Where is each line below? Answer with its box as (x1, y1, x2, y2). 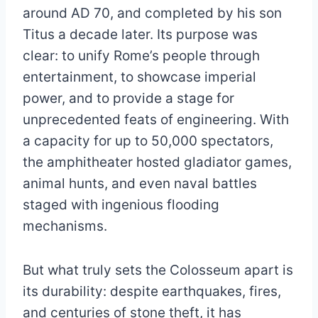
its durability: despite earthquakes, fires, (23, 283, 281, 300)
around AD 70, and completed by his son (23, 5, 282, 21)
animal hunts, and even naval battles (23, 175, 257, 192)
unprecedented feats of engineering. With (23, 111, 289, 128)
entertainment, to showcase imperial (23, 69, 256, 85)
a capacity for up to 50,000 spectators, (23, 133, 273, 149)
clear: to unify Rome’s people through (23, 48, 260, 64)
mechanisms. (23, 218, 107, 234)
